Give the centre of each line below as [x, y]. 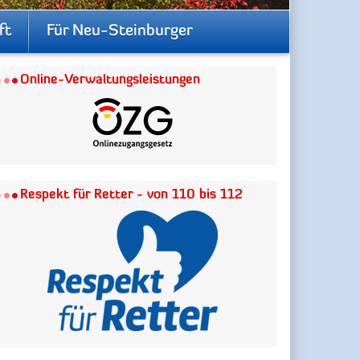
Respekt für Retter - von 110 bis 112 [132, 195]
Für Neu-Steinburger [120, 31]
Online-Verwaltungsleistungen [110, 80]
